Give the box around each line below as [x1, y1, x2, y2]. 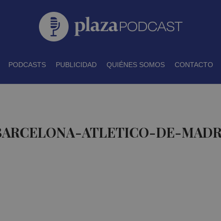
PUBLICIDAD [55, 61, 97, 69]
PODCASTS [8, 61, 46, 69]
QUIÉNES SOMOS [106, 61, 165, 69]
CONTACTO [174, 61, 213, 69]
